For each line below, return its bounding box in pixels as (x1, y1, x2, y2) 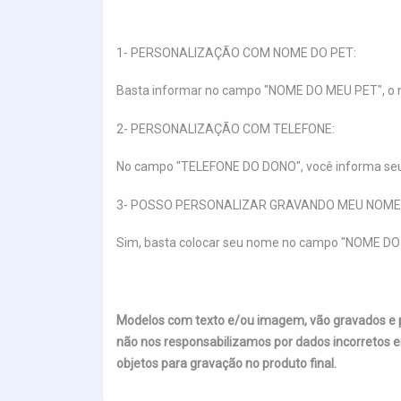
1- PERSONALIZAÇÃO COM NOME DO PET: (116, 45, 356, 60)
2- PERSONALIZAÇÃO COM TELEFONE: (116, 121, 335, 136)
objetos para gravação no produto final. (116, 355, 337, 371)
